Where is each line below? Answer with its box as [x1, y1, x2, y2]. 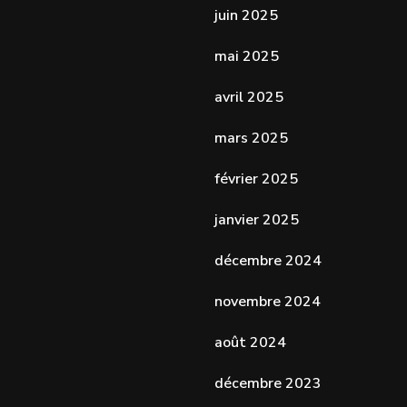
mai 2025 [213, 45, 279, 66]
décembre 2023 [213, 372, 322, 393]
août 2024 [213, 332, 286, 352]
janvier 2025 [213, 209, 299, 230]
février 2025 [213, 168, 298, 189]
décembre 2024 [213, 250, 322, 271]
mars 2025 [213, 127, 288, 148]
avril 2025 [213, 86, 283, 107]
